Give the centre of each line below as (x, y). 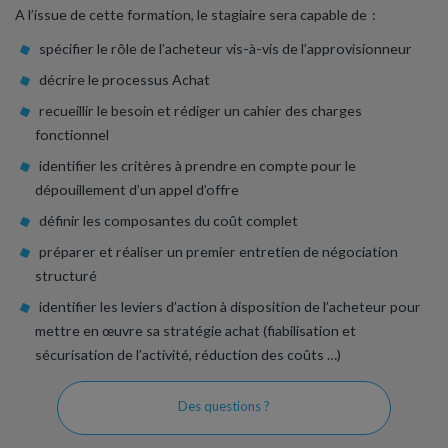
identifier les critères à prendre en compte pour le (197, 165)
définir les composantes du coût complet (168, 220)
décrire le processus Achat (124, 79)
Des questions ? (223, 405)
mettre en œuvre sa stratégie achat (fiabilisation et (195, 330)
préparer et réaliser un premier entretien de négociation (218, 251)
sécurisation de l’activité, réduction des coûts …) (188, 354)
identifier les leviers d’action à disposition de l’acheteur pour (229, 306)
